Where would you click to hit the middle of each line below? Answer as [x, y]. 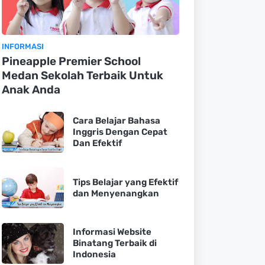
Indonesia [94, 254]
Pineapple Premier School [71, 61]
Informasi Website [112, 232]
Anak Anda [31, 90]
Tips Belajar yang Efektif [125, 182]
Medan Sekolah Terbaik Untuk [82, 75]
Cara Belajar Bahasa [116, 121]
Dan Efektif [97, 143]
